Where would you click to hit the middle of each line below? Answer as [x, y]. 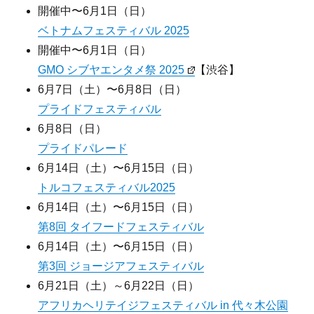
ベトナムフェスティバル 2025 [114, 30]
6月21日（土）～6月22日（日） [119, 285]
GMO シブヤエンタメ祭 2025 [111, 69]
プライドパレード [83, 148]
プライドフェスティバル [100, 109]
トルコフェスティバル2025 [107, 187]
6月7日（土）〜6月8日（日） [112, 89]
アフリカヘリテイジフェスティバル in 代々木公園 [163, 305]
